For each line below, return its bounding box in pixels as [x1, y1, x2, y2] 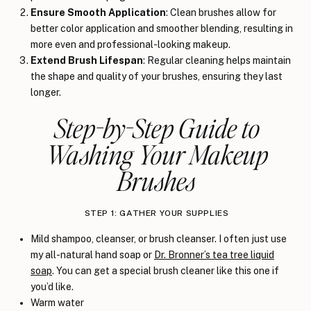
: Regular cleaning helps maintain [143, 54, 291, 66]
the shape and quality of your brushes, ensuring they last [31, 70, 283, 82]
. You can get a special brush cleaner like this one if [52, 264, 279, 276]
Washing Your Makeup [45, 136, 268, 171]
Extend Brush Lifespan [31, 54, 143, 66]
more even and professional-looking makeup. [31, 38, 230, 50]
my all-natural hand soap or [31, 249, 154, 260]
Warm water [31, 296, 84, 308]
